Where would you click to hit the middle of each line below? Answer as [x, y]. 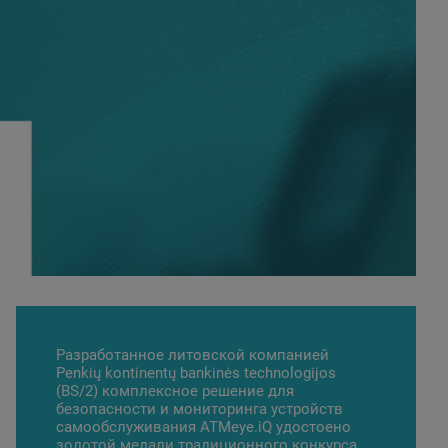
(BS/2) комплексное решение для [175, 391]
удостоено [311, 427]
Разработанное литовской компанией [192, 355]
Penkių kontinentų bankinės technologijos [196, 373]
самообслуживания [128, 427]
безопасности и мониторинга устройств [199, 409]
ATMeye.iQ [236, 427]
